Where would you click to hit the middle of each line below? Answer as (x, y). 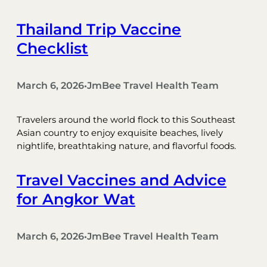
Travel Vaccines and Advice (122, 180)
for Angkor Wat (76, 199)
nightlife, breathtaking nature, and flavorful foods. (126, 146)
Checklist (52, 49)
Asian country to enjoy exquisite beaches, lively (120, 133)
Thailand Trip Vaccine (99, 30)
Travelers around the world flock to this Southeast (126, 119)
